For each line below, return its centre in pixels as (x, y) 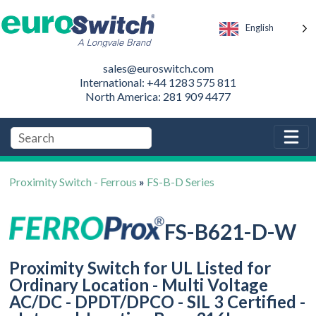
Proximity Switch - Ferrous (73, 181)
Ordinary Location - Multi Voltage (139, 285)
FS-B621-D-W (231, 232)
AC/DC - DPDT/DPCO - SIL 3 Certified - (158, 302)
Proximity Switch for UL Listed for (140, 268)
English (260, 28)
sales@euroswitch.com (158, 68)
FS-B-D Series (181, 181)
